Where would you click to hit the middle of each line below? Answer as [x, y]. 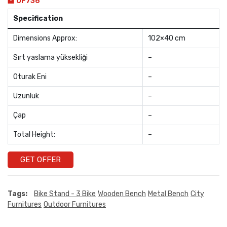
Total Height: [34, 134]
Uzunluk [26, 96]
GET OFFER [41, 159]
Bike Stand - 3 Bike [65, 194]
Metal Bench [168, 194]
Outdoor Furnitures [75, 204]
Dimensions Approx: [45, 38]
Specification [38, 18]
